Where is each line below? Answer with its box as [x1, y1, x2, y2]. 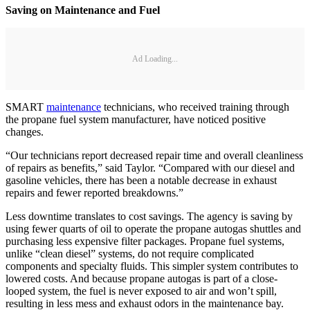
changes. [6, 126, 44, 138]
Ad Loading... [132, 53, 178, 64]
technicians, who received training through [101, 101, 289, 113]
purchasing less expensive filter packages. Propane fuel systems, [6, 235, 284, 248]
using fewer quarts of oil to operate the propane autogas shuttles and [6, 223, 301, 235]
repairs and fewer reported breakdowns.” [6, 187, 183, 199]
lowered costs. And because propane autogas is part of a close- [6, 273, 277, 285]
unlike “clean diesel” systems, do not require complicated [6, 248, 254, 260]
